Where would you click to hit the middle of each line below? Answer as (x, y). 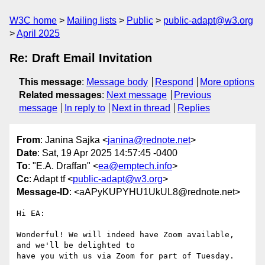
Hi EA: (31, 214)
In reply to (85, 108)
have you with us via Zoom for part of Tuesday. (125, 256)
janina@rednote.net (149, 140)
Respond (174, 82)
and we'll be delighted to (76, 245)
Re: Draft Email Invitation (81, 58)
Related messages (60, 95)
